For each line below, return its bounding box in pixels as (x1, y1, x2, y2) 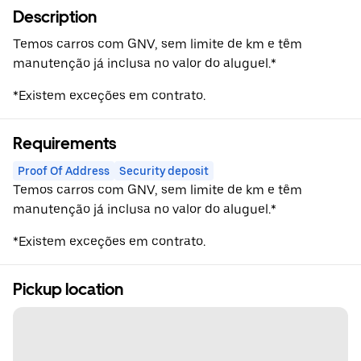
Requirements (13, 134, 116, 153)
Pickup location (13, 280, 123, 299)
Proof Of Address (18, 164, 110, 177)
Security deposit (119, 164, 209, 177)
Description (13, 7, 97, 27)
